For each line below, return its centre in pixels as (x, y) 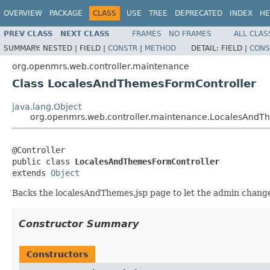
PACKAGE (66, 13)
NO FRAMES (190, 33)
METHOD (160, 48)
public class (43, 161)
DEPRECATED (199, 13)
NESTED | (61, 48)
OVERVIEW (23, 13)
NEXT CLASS (85, 33)
